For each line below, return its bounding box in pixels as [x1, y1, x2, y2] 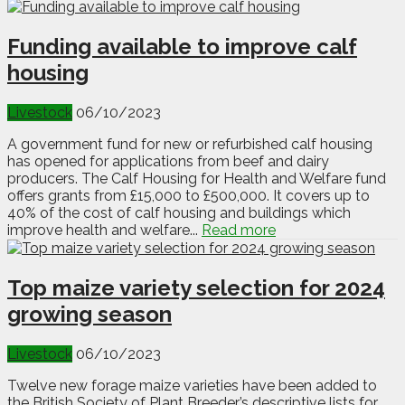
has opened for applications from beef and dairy [7, 153, 329, 171]
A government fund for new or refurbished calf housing [7, 136, 372, 154]
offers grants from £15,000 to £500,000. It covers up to [7, 187, 370, 205]
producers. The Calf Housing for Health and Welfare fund [7, 170, 386, 188]
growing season [7, 301, 172, 328]
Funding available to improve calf [7, 33, 357, 61]
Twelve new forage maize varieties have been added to [7, 377, 377, 395]
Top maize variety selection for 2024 [7, 275, 385, 302]
